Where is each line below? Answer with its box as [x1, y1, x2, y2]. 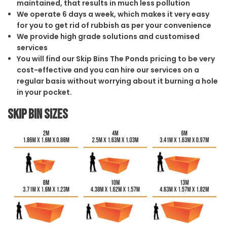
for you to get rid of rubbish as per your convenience [16, 20, 211, 30]
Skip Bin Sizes [8, 106, 68, 123]
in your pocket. [16, 87, 72, 97]
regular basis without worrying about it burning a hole [16, 75, 218, 86]
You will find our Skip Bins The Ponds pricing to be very [16, 53, 215, 64]
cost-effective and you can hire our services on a [16, 64, 199, 75]
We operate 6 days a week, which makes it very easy [16, 9, 209, 19]
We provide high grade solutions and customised [16, 31, 200, 42]
